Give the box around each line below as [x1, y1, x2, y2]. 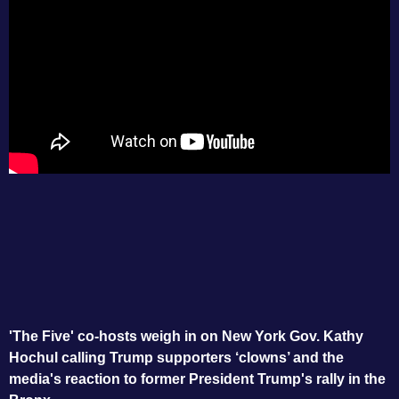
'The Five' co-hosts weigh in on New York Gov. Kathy [9, 328, 363, 345]
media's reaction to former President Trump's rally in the [9, 370, 386, 387]
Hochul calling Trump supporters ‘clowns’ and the [9, 349, 344, 366]
